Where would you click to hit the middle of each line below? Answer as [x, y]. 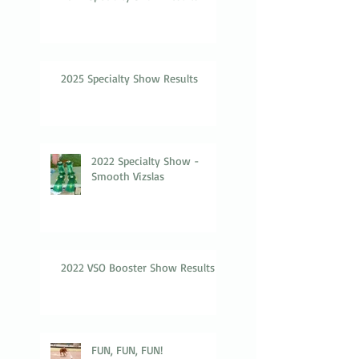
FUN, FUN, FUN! [127, 349]
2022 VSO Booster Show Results [138, 267]
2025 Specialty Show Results [129, 78]
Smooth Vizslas [128, 175]
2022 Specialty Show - [145, 160]
